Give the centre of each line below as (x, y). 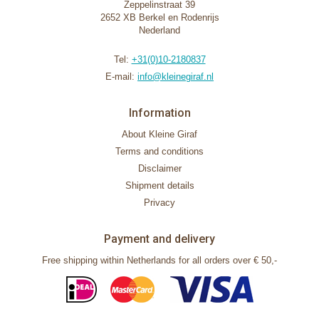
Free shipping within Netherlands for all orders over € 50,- (159, 260)
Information (159, 113)
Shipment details (159, 185)
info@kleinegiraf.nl (176, 77)
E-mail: (121, 77)
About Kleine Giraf (159, 134)
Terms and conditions (159, 151)
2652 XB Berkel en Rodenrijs (159, 17)
